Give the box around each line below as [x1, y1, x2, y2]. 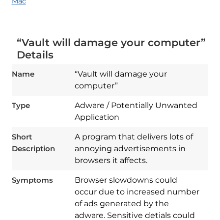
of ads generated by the [74, 199, 169, 209]
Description [11, 144, 55, 154]
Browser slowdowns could [74, 175, 177, 185]
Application [74, 112, 119, 122]
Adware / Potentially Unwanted [74, 101, 197, 110]
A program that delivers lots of [74, 132, 193, 142]
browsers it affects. [74, 156, 147, 165]
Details [16, 49, 54, 61]
